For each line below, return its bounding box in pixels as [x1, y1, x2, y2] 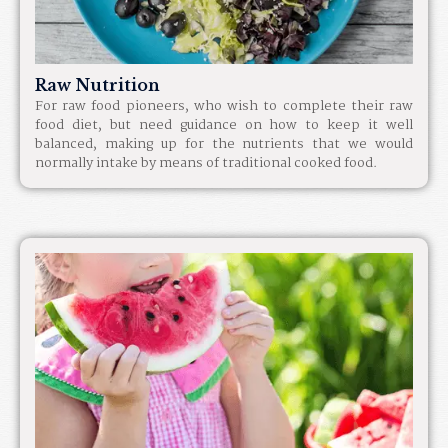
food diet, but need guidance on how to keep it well [35, 114, 413, 137]
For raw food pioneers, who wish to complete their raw [35, 95, 413, 118]
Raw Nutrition [35, 75, 160, 96]
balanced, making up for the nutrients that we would [35, 133, 413, 156]
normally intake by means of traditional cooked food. [35, 152, 377, 175]
